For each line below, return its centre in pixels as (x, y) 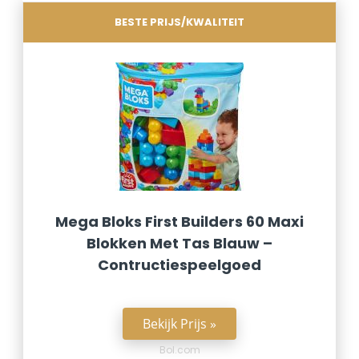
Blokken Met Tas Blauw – (179, 243)
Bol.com (179, 350)
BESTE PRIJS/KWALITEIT (179, 22)
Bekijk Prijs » (179, 324)
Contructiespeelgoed (179, 265)
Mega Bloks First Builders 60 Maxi (179, 222)
